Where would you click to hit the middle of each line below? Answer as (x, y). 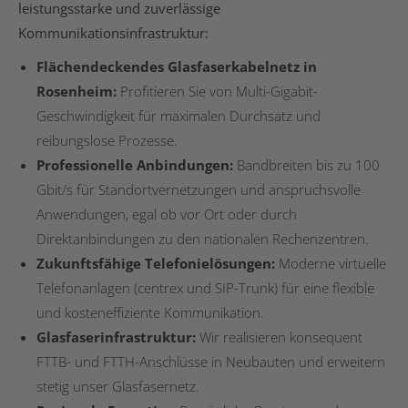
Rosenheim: (78, 91)
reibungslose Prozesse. (107, 140)
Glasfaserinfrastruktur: (116, 337)
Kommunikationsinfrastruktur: (113, 32)
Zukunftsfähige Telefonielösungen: (156, 263)
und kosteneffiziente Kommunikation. (150, 312)
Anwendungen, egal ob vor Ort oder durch (167, 214)
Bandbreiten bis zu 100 (308, 164)
